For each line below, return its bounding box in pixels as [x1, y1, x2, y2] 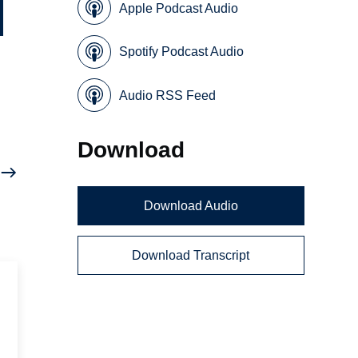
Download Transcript [132, 248, 250, 262]
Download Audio [143, 199, 238, 213]
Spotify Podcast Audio [119, 45, 245, 59]
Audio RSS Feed [119, 88, 217, 102]
